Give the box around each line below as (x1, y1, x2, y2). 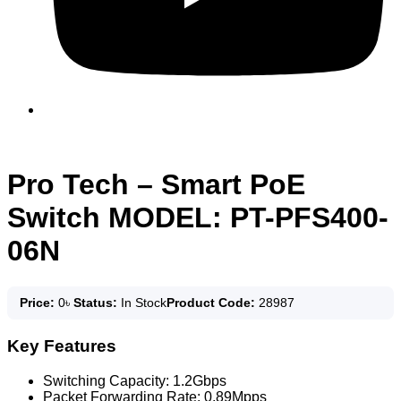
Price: (20, 295, 55, 311)
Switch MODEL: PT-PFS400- (7, 200, 388, 234)
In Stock (117, 295, 166, 311)
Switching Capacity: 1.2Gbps (43, 372, 226, 388)
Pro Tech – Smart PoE (7, 167, 305, 200)
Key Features (7, 337, 116, 356)
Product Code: (166, 295, 255, 311)
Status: (73, 295, 117, 311)
